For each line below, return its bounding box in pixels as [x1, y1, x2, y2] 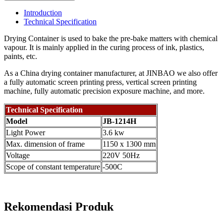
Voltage [6, 151, 30, 160]
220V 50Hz [103, 151, 140, 160]
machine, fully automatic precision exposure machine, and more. [4, 87, 205, 96]
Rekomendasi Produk [4, 200, 113, 214]
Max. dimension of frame [6, 140, 85, 149]
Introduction [24, 8, 62, 17]
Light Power [6, 128, 45, 137]
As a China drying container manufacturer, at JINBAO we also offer [4, 69, 218, 78]
